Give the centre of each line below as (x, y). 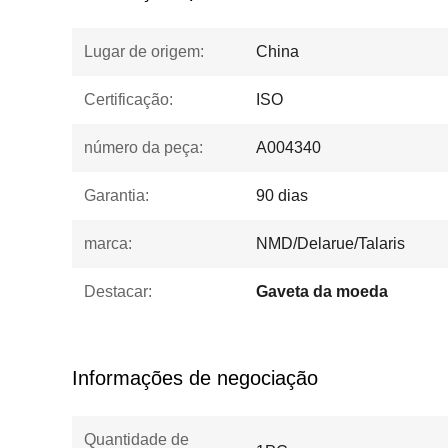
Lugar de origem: (144, 51)
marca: (108, 243)
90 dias (282, 195)
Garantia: (116, 195)
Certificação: (128, 99)
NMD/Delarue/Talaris (330, 243)
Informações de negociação (195, 378)
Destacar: (118, 291)
